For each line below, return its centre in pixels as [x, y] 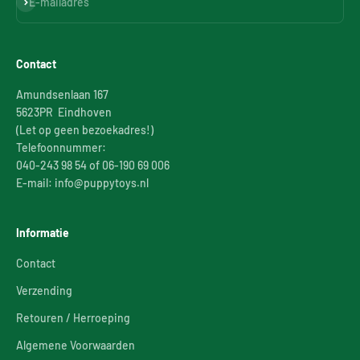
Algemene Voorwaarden [76, 345]
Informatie [43, 232]
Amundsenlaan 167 [62, 94]
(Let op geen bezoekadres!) [85, 129]
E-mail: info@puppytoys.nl [82, 182]
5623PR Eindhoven [64, 112]
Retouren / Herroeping [73, 317]
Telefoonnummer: [61, 147]
